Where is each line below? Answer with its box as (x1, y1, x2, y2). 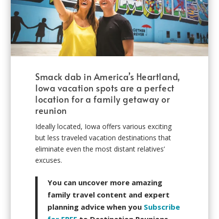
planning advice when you (47, 202, 144, 212)
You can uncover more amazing (47, 177, 163, 188)
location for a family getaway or (35, 92, 170, 105)
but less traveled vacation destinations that (35, 132, 172, 142)
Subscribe (144, 202, 180, 212)
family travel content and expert (47, 190, 170, 200)
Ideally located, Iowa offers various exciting (35, 121, 172, 131)
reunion (35, 104, 67, 116)
